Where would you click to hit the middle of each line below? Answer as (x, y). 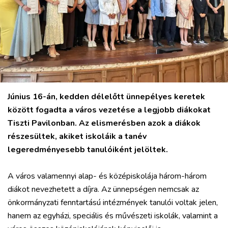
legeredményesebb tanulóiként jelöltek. (88, 150)
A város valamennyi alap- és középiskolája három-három (107, 176)
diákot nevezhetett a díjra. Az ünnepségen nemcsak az (103, 189)
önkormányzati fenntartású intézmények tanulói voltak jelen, (113, 203)
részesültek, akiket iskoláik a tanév (77, 136)
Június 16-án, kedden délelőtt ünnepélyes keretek (106, 97)
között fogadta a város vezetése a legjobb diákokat (109, 110)
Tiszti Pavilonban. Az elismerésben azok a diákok (104, 123)
